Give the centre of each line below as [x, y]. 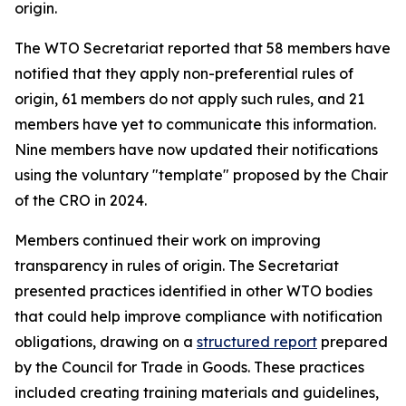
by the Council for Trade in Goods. [134, 367]
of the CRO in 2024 [79, 200]
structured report [257, 342]
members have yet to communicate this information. [195, 124]
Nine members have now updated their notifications [196, 150]
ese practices [318, 367]
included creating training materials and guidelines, [197, 392]
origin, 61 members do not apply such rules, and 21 [189, 99]
